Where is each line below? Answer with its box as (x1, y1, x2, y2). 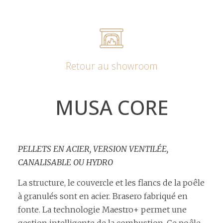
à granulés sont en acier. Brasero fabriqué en (18, 191, 188, 202)
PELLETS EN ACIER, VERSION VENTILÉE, (18, 143, 168, 154)
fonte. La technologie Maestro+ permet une (18, 205, 187, 215)
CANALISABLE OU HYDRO (18, 157, 113, 167)
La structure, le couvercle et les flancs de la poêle (18, 178, 205, 188)
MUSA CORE (55, 93, 168, 121)
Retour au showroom (65, 59, 158, 73)
